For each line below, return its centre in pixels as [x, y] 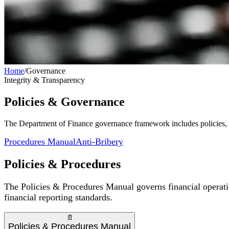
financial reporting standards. [58, 197]
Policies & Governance [64, 101]
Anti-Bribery [99, 141]
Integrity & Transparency [44, 80]
